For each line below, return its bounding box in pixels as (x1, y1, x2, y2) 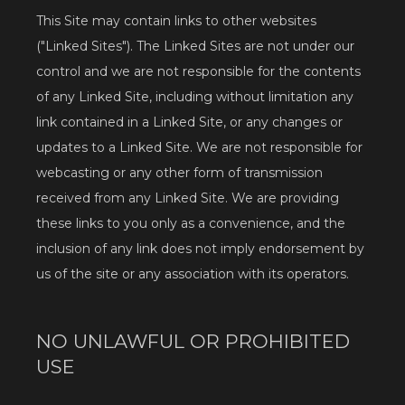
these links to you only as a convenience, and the (36, 214, 345, 231)
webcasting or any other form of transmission (36, 164, 323, 181)
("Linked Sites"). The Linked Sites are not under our (36, 37, 354, 54)
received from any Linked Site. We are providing (36, 189, 339, 206)
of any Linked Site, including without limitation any (36, 88, 353, 105)
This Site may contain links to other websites (36, 12, 316, 29)
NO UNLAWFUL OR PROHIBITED (36, 330, 350, 353)
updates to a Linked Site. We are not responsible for (36, 138, 363, 155)
